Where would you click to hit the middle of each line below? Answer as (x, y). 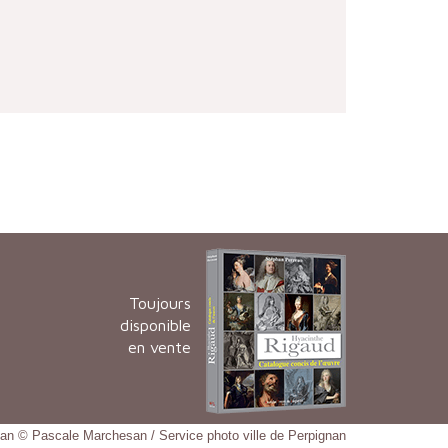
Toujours (160, 303)
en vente (159, 347)
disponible (155, 325)
